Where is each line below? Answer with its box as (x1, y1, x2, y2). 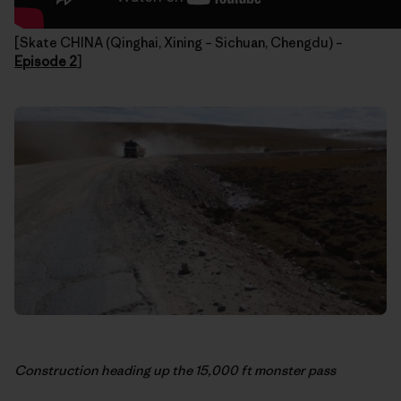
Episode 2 (14, 52, 77, 70)
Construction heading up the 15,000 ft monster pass (14, 362, 336, 380)
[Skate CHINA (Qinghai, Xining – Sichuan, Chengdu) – (14, 33, 343, 51)
